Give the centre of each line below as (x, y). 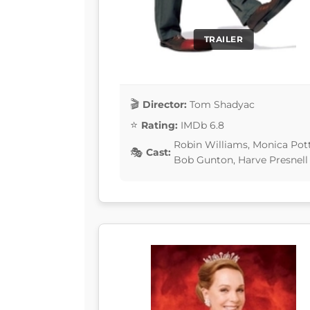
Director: (165, 104)
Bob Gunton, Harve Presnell (241, 160)
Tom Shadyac (222, 104)
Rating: (159, 125)
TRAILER (224, 39)
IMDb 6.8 (202, 125)
